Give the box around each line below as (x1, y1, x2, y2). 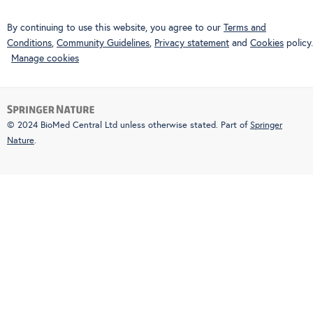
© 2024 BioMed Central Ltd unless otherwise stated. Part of (7, 120, 250, 130)
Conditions (7, 38, 52, 48)
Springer (250, 120, 282, 130)
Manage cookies (11, 53, 79, 64)
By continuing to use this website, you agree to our (7, 22, 224, 33)
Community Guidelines (57, 38, 150, 48)
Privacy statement (154, 38, 229, 48)
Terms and (224, 22, 266, 33)
